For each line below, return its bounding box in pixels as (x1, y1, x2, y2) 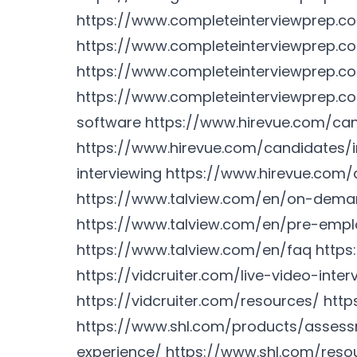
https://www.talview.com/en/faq (76, 240, 312, 260)
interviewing (76, 163, 162, 183)
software (76, 112, 141, 132)
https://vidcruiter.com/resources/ (76, 291, 320, 311)
